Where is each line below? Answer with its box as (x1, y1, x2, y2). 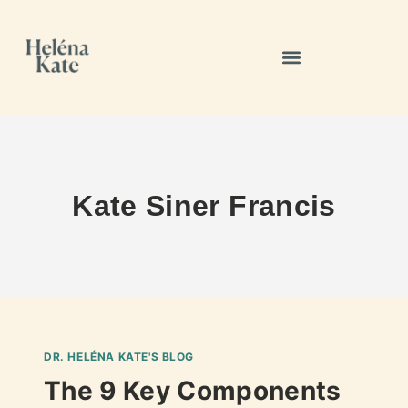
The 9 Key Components (44, 374, 342, 406)
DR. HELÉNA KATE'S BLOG (44, 349, 195, 363)
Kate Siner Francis (72, 189, 336, 222)
